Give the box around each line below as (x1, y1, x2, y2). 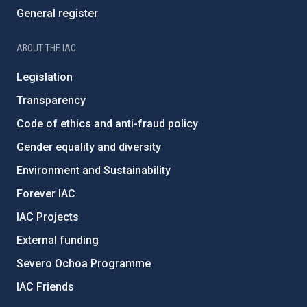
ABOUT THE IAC (16, 42, 76, 53)
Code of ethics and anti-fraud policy (16, 117, 198, 130)
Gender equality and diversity (16, 140, 161, 153)
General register (16, 7, 98, 20)
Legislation (16, 71, 73, 84)
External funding (16, 234, 99, 247)
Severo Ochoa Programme (16, 257, 151, 270)
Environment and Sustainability (16, 164, 171, 177)
